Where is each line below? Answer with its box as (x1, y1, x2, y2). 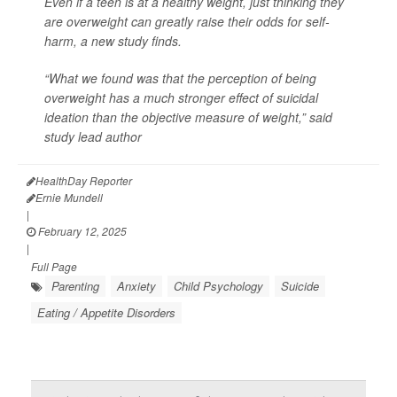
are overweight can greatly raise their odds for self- (44, 12, 330, 31)
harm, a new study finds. (44, 32, 182, 51)
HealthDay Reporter (35, 173, 132, 189)
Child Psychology (174, 277, 263, 295)
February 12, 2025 (35, 223, 127, 239)
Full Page (31, 259, 77, 275)
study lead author (44, 128, 142, 146)
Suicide (281, 277, 319, 295)
